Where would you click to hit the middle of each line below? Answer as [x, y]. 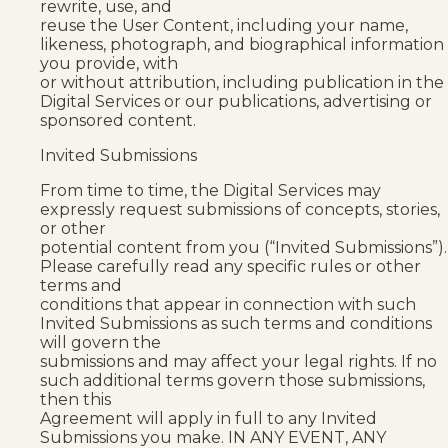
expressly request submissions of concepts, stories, [240, 209]
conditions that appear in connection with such [228, 304]
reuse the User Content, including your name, [224, 25]
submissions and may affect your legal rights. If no [238, 361]
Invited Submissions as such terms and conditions [236, 323]
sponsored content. [118, 120]
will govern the [100, 342]
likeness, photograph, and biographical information [242, 44]
